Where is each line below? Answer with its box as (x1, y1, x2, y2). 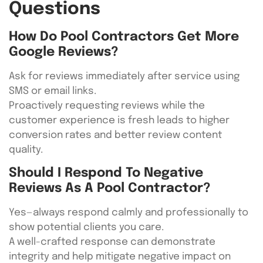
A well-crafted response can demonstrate (9, 237, 215, 248)
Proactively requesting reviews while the (9, 101, 205, 111)
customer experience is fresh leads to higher (9, 116, 230, 126)
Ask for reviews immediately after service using (9, 72, 240, 82)
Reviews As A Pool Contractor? (9, 182, 211, 195)
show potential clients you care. (9, 222, 164, 233)
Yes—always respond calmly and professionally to (9, 208, 248, 218)
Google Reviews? (9, 46, 119, 59)
